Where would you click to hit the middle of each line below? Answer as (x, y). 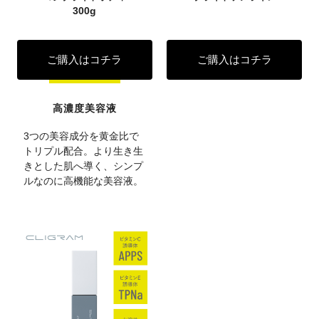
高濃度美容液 (85, 109)
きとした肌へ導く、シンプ (84, 166)
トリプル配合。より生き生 (84, 151)
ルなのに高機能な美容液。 (84, 181)
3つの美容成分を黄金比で (82, 136)
